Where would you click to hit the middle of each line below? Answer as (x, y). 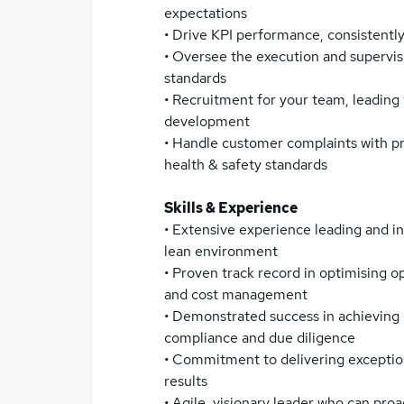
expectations (206, 13)
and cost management (236, 294)
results (186, 381)
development (207, 121)
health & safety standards (246, 165)
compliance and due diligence (260, 338)
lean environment (221, 251)
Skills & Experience (231, 208)
